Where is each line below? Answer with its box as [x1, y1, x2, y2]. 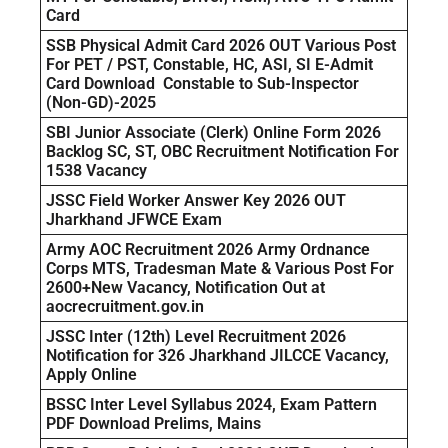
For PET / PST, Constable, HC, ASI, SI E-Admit [46, 55, 373, 75]
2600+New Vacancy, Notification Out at [46, 278, 325, 298]
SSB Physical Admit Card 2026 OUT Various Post [46, 36, 396, 56]
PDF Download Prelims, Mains [46, 414, 261, 434]
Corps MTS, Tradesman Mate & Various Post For [46, 259, 394, 279]
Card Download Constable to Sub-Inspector [46, 74, 359, 94]
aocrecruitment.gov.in [46, 297, 204, 317]
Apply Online [46, 365, 137, 385]
